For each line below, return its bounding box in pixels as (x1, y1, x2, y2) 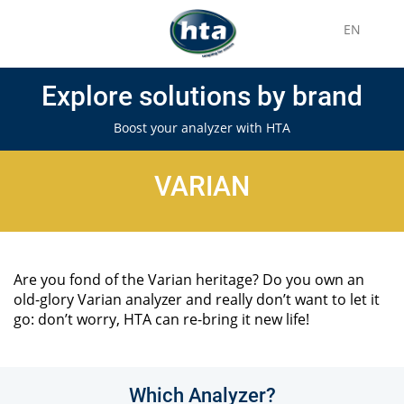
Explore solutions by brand (41, 80, 363, 112)
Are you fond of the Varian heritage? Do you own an (14, 270, 364, 289)
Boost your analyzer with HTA (114, 119, 290, 136)
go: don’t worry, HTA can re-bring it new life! (14, 309, 309, 329)
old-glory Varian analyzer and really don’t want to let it (14, 289, 380, 309)
